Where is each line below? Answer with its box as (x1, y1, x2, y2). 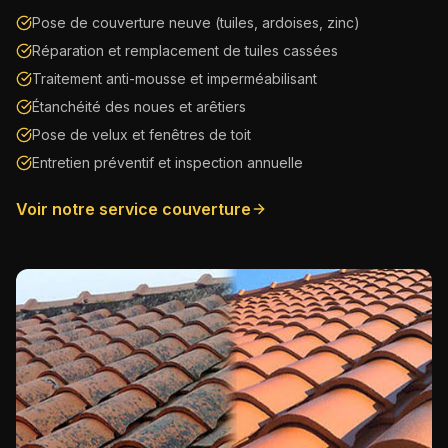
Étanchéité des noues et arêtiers (32, 97, 246, 115)
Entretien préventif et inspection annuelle (32, 153, 303, 171)
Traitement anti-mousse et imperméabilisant (32, 69, 317, 87)
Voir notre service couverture (16, 198, 251, 219)
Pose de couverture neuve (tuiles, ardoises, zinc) (32, 13, 360, 31)
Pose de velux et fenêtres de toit (32, 125, 251, 143)
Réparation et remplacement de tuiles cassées (32, 41, 338, 59)
